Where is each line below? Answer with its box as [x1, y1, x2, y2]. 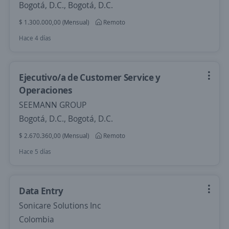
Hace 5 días [19, 147, 51, 156]
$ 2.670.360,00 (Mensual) [19, 131, 89, 140]
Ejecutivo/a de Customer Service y [19, 71, 161, 83]
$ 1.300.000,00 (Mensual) [19, 18, 89, 27]
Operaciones [19, 84, 73, 96]
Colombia [19, 214, 54, 225]
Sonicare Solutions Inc [19, 200, 101, 211]
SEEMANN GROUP [19, 99, 86, 110]
